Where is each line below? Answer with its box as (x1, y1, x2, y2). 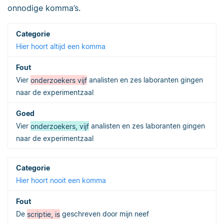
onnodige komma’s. (7, 3, 80, 13)
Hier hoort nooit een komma (16, 176, 106, 185)
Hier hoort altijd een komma (16, 42, 105, 51)
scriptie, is (27, 209, 60, 218)
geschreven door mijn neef (60, 209, 149, 218)
